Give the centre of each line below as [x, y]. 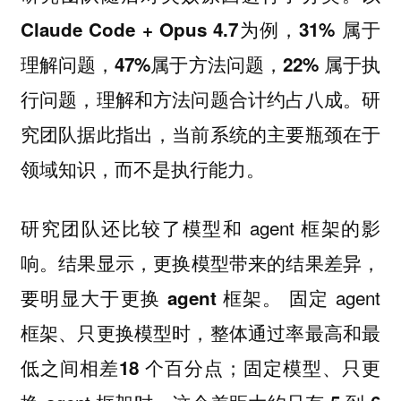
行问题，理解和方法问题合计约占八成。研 [200, 98]
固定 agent [332, 298]
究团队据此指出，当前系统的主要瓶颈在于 [200, 133]
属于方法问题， [217, 63]
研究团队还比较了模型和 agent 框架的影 [200, 228]
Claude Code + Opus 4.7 [129, 29]
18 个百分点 [172, 368]
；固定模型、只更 [303, 367]
